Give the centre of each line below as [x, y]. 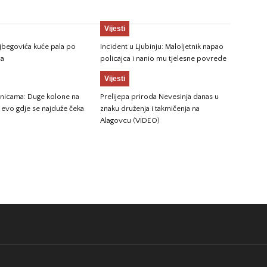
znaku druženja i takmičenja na [150, 108]
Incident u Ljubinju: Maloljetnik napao [162, 46]
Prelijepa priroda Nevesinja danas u [159, 97]
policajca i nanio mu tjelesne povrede [163, 58]
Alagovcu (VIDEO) [130, 120]
